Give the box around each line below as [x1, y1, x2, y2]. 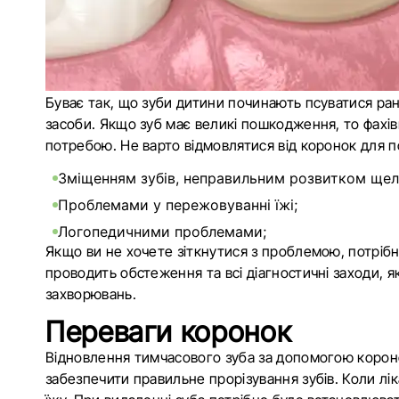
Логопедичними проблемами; [58, 223, 266, 240]
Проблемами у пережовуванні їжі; [58, 196, 297, 214]
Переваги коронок [45, 314, 292, 349]
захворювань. [45, 285, 136, 303]
